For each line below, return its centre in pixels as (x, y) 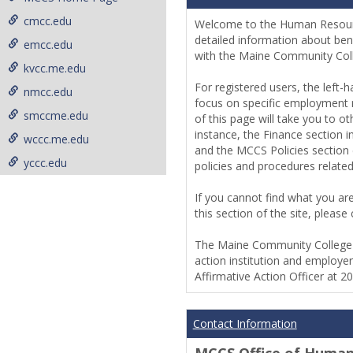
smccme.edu (56, 115)
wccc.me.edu (56, 139)
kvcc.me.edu (55, 68)
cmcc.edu (48, 21)
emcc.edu (48, 45)
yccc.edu (45, 163)
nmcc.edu (48, 92)
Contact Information (245, 323)
